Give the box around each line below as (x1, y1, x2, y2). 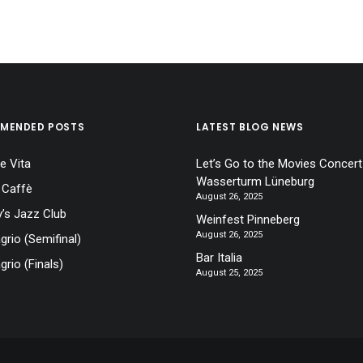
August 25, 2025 (196, 267, 263, 278)
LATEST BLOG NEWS (196, 120, 304, 134)
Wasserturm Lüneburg (196, 174, 314, 189)
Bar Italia (196, 250, 242, 265)
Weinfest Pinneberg (196, 212, 300, 227)
